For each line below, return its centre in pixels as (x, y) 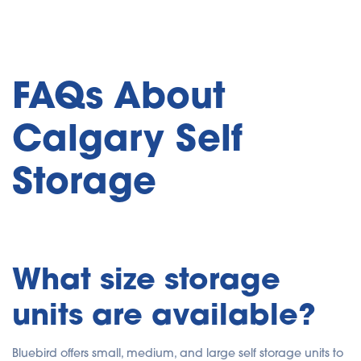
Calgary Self (127, 137)
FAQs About (119, 94)
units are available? (164, 314)
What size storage (146, 278)
